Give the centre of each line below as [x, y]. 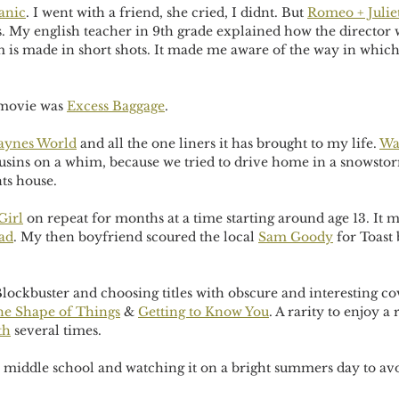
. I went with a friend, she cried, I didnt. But [167, 12]
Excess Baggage [116, 106]
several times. [58, 330]
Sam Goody [296, 237]
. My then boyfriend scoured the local [136, 237]
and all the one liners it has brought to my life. [228, 143]
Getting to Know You [204, 312]
